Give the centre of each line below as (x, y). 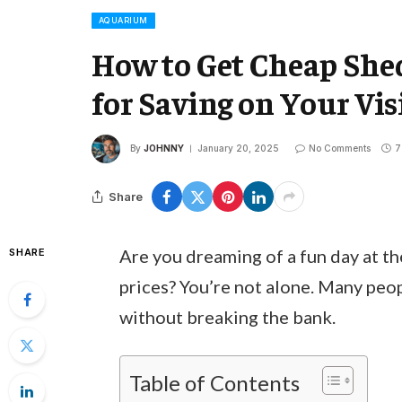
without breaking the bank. (227, 317)
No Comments (340, 148)
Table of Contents (214, 382)
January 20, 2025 (238, 148)
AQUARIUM (123, 20)
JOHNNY (164, 148)
